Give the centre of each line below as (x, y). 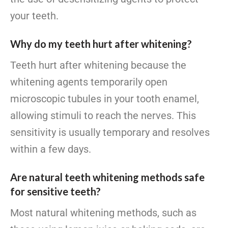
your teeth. (34, 16)
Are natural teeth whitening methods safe (107, 177)
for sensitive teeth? (55, 191)
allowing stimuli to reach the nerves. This (103, 115)
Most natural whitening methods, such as (103, 212)
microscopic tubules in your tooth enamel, (105, 98)
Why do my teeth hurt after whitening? (101, 44)
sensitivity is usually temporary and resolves (110, 132)
